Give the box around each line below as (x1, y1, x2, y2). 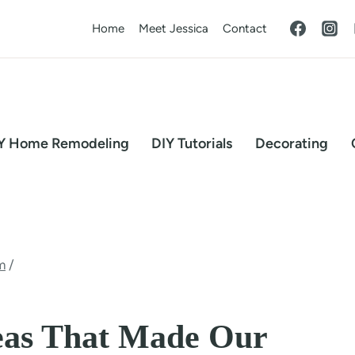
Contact (223, 21, 267, 36)
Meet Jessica (139, 21, 208, 36)
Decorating (255, 134, 329, 152)
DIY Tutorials (151, 134, 233, 152)
